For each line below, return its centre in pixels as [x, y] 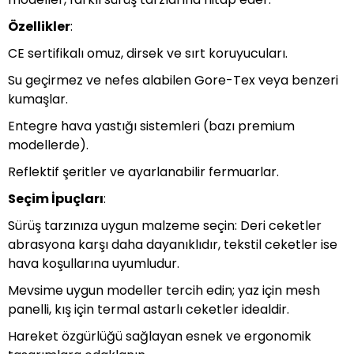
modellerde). [48, 145]
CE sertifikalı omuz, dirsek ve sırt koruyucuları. [148, 53]
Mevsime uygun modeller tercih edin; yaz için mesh [164, 290]
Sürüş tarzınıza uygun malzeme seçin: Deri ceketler [165, 226]
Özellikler [39, 26]
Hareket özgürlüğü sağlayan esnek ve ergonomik [160, 336]
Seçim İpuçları [56, 199]
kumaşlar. [38, 99]
